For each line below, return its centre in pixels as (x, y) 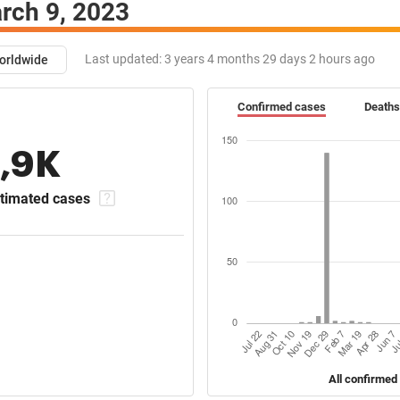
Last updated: (123, 59)
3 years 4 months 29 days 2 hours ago (268, 59)
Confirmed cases (281, 107)
